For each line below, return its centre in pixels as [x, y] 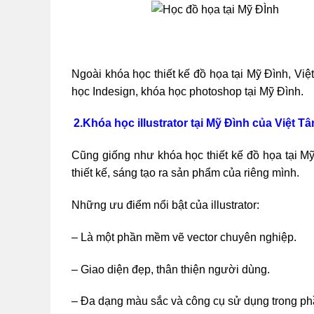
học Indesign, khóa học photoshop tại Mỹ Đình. [187, 91]
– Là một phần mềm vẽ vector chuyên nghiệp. [184, 237]
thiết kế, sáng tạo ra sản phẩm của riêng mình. [185, 173]
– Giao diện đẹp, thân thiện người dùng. [171, 269]
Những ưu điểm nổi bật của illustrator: [167, 205]
